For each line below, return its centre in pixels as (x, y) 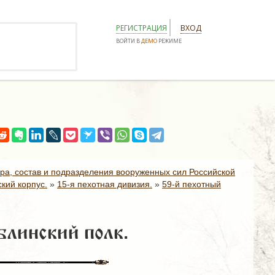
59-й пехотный (192, 184)
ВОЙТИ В (129, 41)
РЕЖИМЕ (169, 41)
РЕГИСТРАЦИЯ (141, 28)
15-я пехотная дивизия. (105, 184)
